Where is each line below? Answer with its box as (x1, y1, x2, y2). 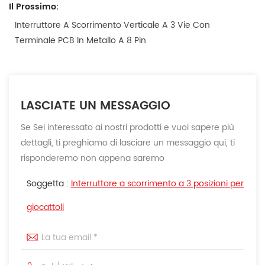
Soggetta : (27, 177, 71, 191)
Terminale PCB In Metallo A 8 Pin (15, 34, 146, 48)
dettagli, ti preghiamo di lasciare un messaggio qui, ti (21, 136, 235, 150)
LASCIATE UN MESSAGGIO (21, 96, 170, 117)
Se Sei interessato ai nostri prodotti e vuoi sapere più (21, 121, 234, 135)
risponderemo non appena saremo (21, 151, 164, 166)
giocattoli (27, 201, 64, 215)
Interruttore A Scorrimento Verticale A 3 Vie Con (15, 18, 210, 33)
